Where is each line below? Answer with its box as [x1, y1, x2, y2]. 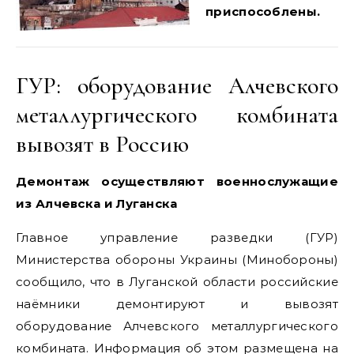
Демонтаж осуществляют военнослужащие [16, 174, 338, 189]
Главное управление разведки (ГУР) [16, 230, 338, 245]
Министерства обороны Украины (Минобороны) [16, 252, 338, 267]
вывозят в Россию [16, 130, 189, 159]
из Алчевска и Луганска [16, 196, 178, 211]
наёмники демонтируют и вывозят [16, 296, 338, 311]
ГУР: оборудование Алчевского [16, 71, 338, 100]
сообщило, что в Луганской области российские [16, 274, 338, 289]
